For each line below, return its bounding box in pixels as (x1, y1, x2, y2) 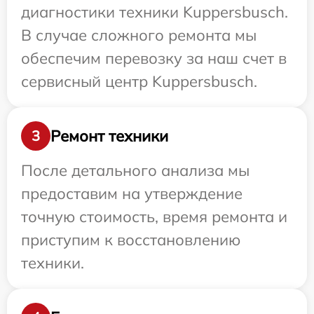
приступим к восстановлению (21, 230, 240, 250)
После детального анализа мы (21, 161, 250, 181)
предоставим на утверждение (21, 184, 243, 204)
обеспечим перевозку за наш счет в (21, 48, 287, 69)
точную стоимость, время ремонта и (21, 207, 287, 227)
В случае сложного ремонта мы (21, 25, 257, 46)
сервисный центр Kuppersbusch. (21, 71, 257, 92)
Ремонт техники (50, 125, 168, 146)
